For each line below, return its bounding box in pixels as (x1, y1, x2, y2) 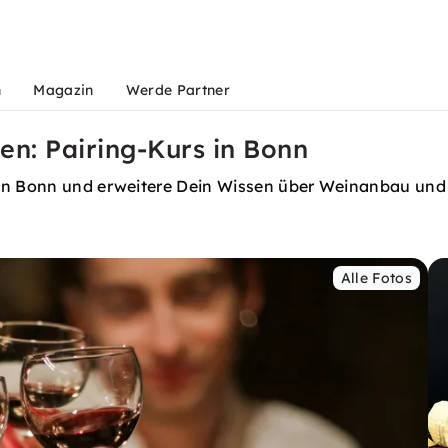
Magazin (33, 81, 94, 99)
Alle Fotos (340, 269, 412, 287)
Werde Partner (125, 81, 230, 99)
